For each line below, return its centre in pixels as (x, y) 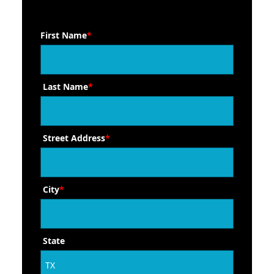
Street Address (74, 138)
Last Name (65, 87)
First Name (64, 35)
